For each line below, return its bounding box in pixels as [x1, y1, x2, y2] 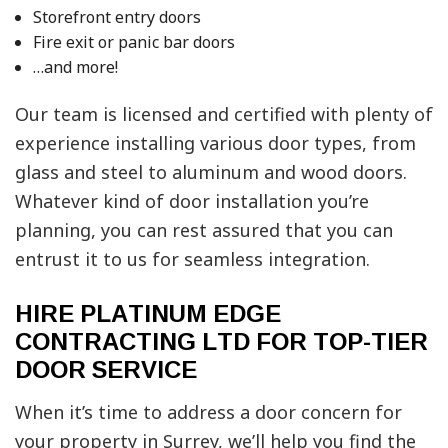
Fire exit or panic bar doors [32, 30, 235, 53]
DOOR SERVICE [15, 345, 197, 392]
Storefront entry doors [32, 5, 201, 28]
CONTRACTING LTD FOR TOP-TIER [15, 317, 428, 364]
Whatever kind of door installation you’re [15, 188, 369, 213]
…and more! [32, 55, 118, 78]
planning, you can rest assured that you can [15, 217, 393, 242]
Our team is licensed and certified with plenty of [15, 101, 433, 126]
